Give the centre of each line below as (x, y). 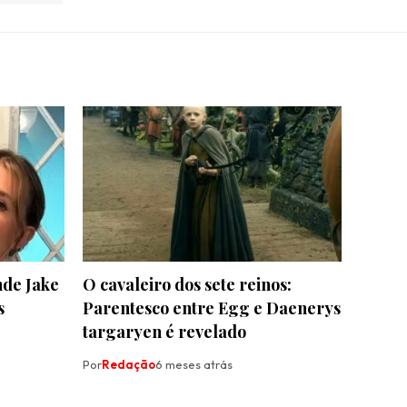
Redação (129, 365)
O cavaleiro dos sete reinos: (187, 285)
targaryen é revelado (164, 332)
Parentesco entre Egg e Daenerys (212, 308)
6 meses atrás (194, 365)
